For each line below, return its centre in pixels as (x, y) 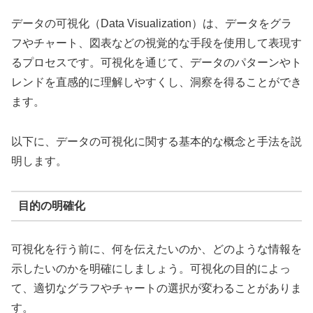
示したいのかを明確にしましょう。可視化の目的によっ (151, 268)
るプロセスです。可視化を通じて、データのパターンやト (156, 62)
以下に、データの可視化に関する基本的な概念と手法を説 (156, 141)
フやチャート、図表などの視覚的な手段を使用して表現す (156, 43)
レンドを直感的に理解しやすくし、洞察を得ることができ (156, 82)
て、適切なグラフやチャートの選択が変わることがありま (156, 288)
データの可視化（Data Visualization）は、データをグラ (152, 23)
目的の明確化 (51, 206)
